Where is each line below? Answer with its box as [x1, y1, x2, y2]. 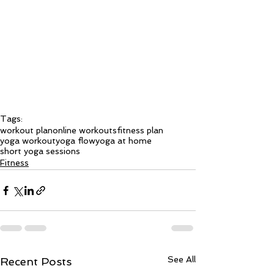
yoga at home [95, 136, 152, 146]
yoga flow [56, 136, 95, 146]
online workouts [53, 125, 117, 136]
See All [168, 254, 196, 265]
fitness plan [117, 125, 163, 136]
